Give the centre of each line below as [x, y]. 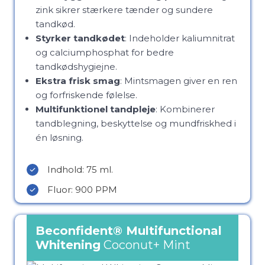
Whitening [68, 245]
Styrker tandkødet [80, 38]
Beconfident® [81, 231]
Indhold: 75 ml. [80, 169]
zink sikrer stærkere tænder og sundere [124, 10]
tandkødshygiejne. [76, 67]
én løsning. [59, 138]
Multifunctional [174, 231]
